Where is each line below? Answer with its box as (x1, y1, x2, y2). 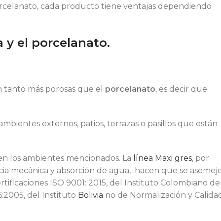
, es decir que (155, 84, 207, 94)
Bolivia (78, 190, 103, 200)
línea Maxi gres (133, 153, 192, 163)
